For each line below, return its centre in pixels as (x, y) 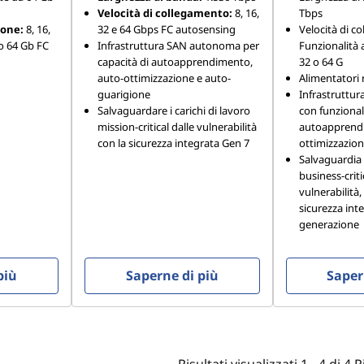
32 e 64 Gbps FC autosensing (166, 29)
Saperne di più (172, 275)
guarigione (123, 94)
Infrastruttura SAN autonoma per (178, 45)
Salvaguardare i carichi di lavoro (173, 110)
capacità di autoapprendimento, (175, 62)
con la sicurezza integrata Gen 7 (173, 143)
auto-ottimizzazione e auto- (164, 78)
